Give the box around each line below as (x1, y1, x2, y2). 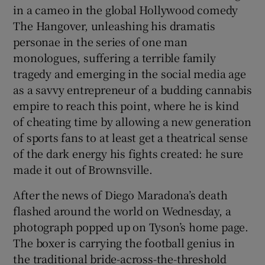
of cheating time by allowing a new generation (13, 113, 251, 129)
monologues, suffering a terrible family (13, 49, 216, 65)
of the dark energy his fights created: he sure (13, 145, 244, 161)
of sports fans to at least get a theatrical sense (13, 129, 248, 145)
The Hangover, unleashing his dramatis (13, 17, 216, 33)
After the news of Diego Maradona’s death (13, 186, 228, 202)
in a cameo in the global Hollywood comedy (13, 1, 238, 17)
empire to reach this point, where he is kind (13, 97, 239, 113)
